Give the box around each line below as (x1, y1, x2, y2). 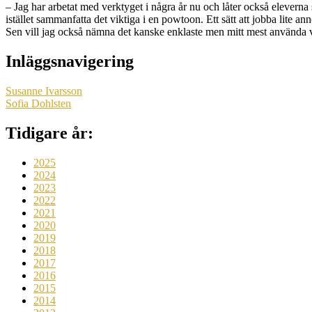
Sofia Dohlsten (6, 97, 71, 110)
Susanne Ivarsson (6, 85, 82, 97)
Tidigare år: (6, 124, 93, 142)
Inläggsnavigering (6, 52, 134, 71)
